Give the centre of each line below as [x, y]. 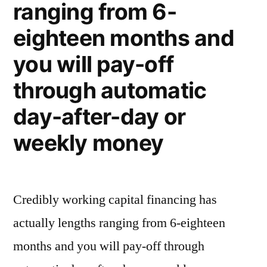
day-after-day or [100, 117]
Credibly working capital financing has [115, 200]
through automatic [110, 90]
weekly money [89, 143]
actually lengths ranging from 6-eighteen [119, 223]
